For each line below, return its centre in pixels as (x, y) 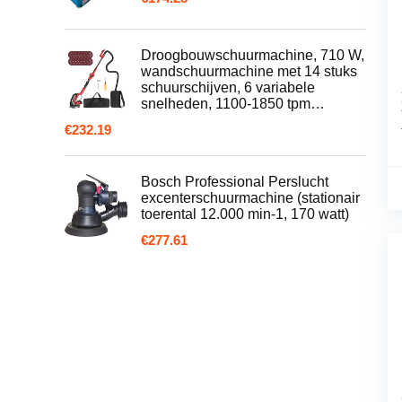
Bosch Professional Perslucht (235, 182)
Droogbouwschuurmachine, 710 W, (253, 55)
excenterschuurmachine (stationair (250, 198)
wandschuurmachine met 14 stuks (249, 71)
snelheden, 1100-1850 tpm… (233, 104)
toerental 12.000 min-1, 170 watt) (245, 214)
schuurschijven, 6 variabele (228, 87)
